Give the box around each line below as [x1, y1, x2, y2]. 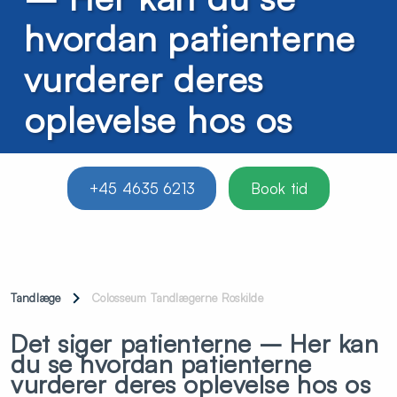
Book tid [250, 178, 308, 198]
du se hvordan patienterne [11, 348, 312, 379]
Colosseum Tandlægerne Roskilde [91, 291, 263, 305]
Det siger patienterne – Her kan [11, 328, 379, 359]
